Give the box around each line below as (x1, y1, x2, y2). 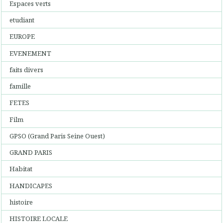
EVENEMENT (9, 48, 52, 58)
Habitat (9, 164, 33, 174)
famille (9, 82, 31, 91)
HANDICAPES (9, 181, 53, 190)
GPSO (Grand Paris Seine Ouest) (9, 131, 106, 140)
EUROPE (9, 32, 35, 41)
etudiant (9, 15, 35, 24)
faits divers (9, 65, 44, 74)
